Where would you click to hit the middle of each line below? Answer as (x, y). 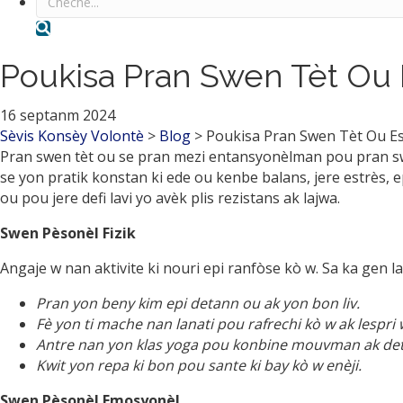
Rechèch (78, 26)
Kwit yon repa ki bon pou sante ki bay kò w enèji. (199, 365)
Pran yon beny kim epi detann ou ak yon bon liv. (198, 303)
